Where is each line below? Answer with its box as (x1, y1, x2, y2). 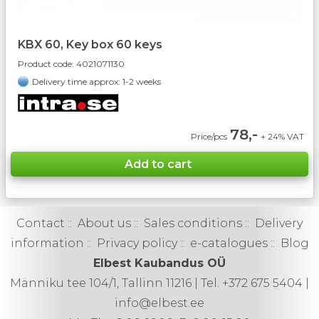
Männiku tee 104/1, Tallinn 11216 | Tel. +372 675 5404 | (10, 276, 309, 290)
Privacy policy (96, 236, 177, 250)
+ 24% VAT (260, 130, 306, 142)
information (10, 236, 84, 250)
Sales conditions (144, 216, 242, 230)
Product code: (18, 58, 76, 69)
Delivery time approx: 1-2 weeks (32, 75, 163, 87)
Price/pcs (190, 130, 227, 142)
